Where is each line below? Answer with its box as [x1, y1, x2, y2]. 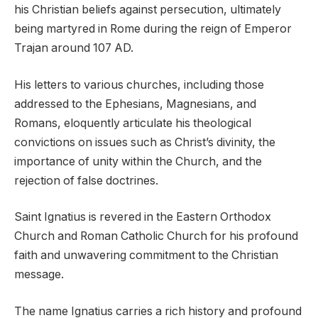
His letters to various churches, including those [14, 77, 264, 92]
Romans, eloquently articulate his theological [14, 116, 251, 130]
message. [14, 268, 64, 282]
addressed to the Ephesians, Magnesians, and [14, 97, 256, 111]
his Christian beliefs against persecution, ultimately [14, 3, 281, 17]
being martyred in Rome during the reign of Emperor [14, 22, 292, 36]
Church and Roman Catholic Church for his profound [14, 229, 298, 243]
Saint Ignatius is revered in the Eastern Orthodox [14, 210, 271, 224]
